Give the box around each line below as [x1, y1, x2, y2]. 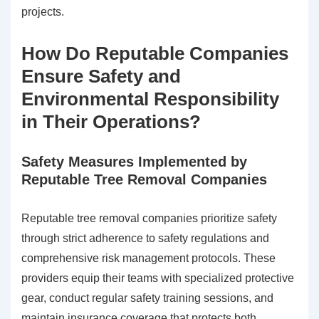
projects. [21, 6, 64, 19]
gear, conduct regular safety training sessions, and [21, 292, 273, 305]
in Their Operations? [21, 111, 201, 133]
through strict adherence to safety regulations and [21, 232, 269, 245]
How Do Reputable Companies [21, 43, 288, 65]
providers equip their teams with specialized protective [21, 272, 294, 285]
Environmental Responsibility [21, 88, 279, 110]
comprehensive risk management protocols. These [21, 252, 276, 265]
